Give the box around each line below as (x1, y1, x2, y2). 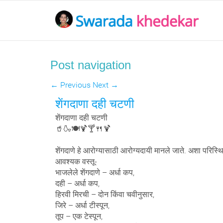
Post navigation (50, 58, 131, 72)
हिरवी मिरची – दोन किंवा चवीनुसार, (55, 190, 154, 199)
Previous (58, 80, 91, 90)
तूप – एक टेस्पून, (55, 212, 103, 221)
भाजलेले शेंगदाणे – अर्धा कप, (55, 168, 134, 177)
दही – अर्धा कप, (55, 179, 100, 188)
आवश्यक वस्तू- (55, 157, 97, 166)
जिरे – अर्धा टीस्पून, (55, 201, 110, 210)
